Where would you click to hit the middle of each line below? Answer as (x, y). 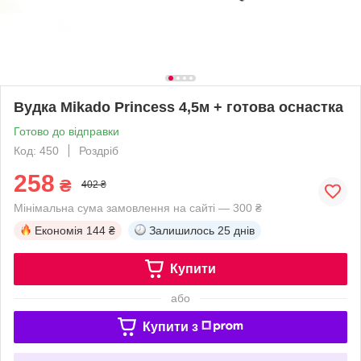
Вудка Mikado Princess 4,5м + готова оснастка (178, 107)
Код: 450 (36, 150)
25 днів (236, 230)
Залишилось (182, 230)
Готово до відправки (66, 131)
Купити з (170, 326)
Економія (59, 230)
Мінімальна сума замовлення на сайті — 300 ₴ (138, 207)
